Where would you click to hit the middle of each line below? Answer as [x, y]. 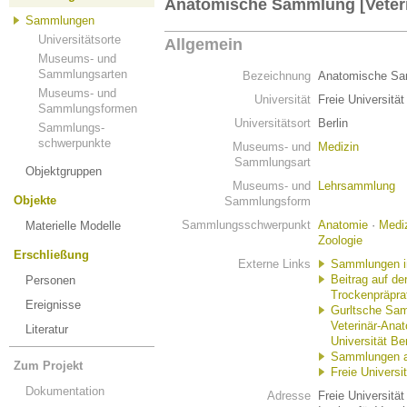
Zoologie [340, 240]
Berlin [333, 123]
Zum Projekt [48, 366]
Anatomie [343, 225]
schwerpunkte [74, 143]
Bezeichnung [277, 76]
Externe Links [274, 264]
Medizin [338, 147]
